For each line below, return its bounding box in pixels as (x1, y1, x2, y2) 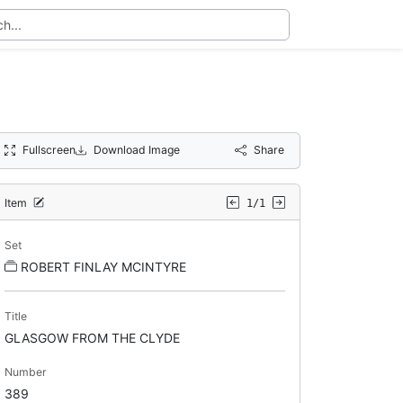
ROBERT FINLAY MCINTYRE (20, 258, 186, 274)
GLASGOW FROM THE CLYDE (4, 329, 180, 345)
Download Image (94, 142, 180, 157)
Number (4, 364, 47, 379)
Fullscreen (22, 142, 76, 157)
